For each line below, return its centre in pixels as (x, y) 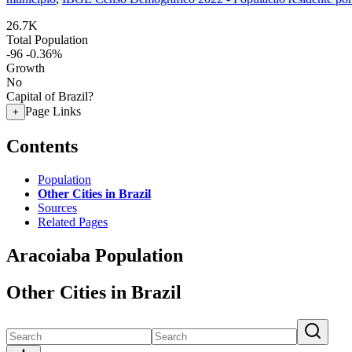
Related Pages (73, 222)
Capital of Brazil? (50, 96)
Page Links (53, 111)
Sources (57, 207)
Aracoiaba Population (95, 255)
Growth (26, 68)
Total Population (47, 40)
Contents (42, 146)
